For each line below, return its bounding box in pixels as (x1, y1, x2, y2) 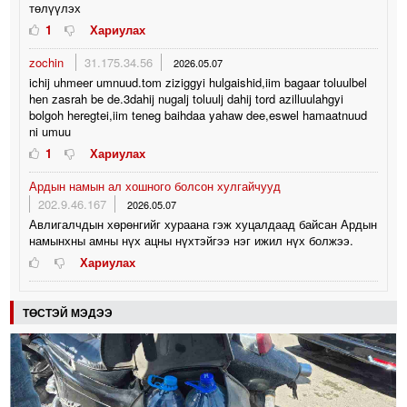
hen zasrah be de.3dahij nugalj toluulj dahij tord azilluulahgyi (29, 90, 344, 108)
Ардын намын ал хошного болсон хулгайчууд (29, 177, 282, 195)
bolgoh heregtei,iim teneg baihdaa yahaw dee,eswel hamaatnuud (29, 106, 368, 124)
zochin (29, 54, 68, 72)
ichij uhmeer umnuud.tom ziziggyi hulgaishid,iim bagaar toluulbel (29, 74, 368, 92)
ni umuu (29, 123, 72, 141)
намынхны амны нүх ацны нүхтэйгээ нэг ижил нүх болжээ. (29, 232, 354, 250)
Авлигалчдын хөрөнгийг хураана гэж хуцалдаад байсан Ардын (29, 215, 378, 233)
